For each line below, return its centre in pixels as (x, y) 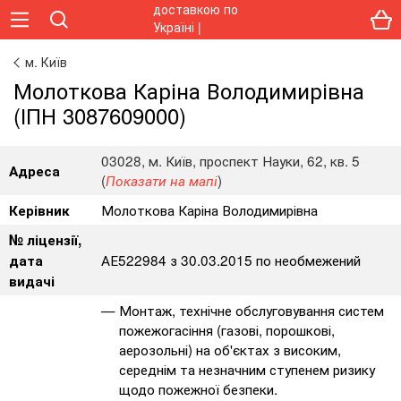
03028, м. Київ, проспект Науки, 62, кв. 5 (230, 160)
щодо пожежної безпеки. (198, 388)
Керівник (39, 210)
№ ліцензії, (45, 240)
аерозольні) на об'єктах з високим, (230, 349)
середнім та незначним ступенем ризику (247, 369)
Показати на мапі (162, 180)
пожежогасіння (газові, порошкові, (227, 329)
